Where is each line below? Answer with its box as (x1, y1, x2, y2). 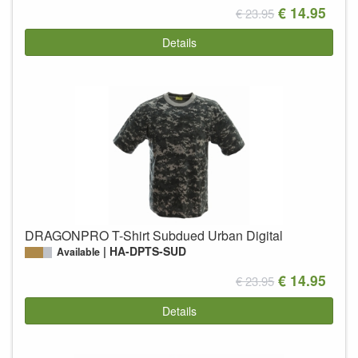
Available (57, 245, 100, 260)
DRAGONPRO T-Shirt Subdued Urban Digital (25, 226, 283, 245)
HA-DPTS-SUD (109, 243, 187, 260)
